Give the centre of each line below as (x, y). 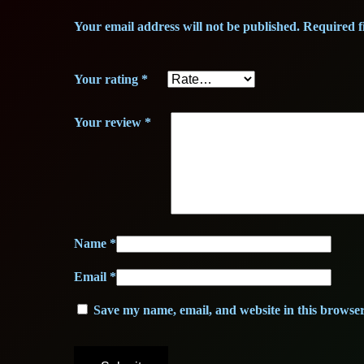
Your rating (108, 80)
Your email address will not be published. (187, 27)
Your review (110, 122)
